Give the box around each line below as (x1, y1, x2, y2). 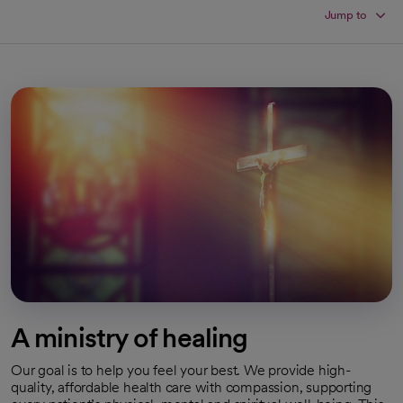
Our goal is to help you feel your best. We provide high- (11, 361, 351, 379)
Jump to (324, 7, 368, 22)
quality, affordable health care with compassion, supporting (11, 378, 372, 396)
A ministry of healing (11, 320, 248, 354)
